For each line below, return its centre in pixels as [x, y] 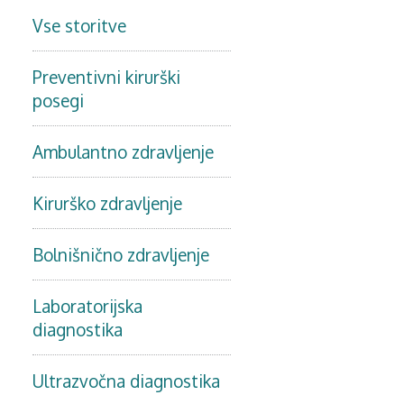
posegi [58, 100]
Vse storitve [79, 25]
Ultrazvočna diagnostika [126, 381]
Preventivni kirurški [106, 77]
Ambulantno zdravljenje [123, 151]
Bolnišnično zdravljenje [121, 254]
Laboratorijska [87, 306]
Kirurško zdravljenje [107, 203]
